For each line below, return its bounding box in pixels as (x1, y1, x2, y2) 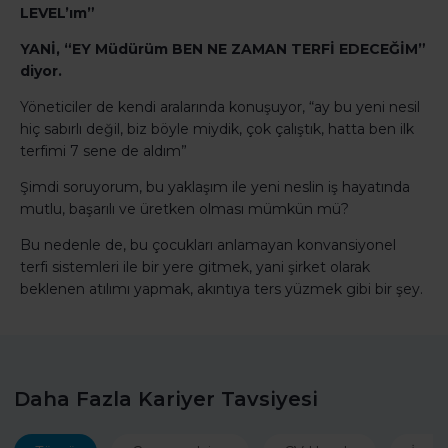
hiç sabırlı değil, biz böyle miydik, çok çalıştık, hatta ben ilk (20, 120, 414, 139)
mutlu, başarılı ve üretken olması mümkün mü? (20, 200, 349, 219)
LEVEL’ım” (20, 4, 95, 23)
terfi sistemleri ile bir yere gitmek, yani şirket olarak (20, 258, 370, 277)
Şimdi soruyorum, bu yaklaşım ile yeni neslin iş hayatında (20, 178, 410, 197)
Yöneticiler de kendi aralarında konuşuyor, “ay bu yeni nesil (20, 98, 420, 117)
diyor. (20, 62, 62, 81)
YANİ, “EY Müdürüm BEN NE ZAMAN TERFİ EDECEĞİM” (20, 40, 426, 59)
